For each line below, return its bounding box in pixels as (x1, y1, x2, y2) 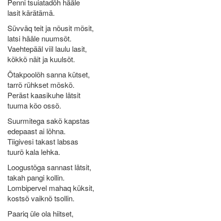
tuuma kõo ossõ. (7, 100, 61, 110)
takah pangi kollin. (7, 172, 65, 183)
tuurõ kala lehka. (7, 147, 60, 157)
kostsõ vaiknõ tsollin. (7, 193, 74, 203)
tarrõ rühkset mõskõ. (7, 79, 74, 90)
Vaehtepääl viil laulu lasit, (7, 43, 87, 54)
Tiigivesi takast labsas (7, 136, 78, 147)
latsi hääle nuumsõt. (7, 33, 72, 43)
